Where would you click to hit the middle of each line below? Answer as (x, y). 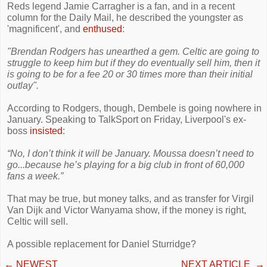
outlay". (23, 86)
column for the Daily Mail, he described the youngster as (125, 18)
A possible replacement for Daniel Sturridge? (102, 244)
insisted (46, 131)
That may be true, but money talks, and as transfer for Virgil (131, 199)
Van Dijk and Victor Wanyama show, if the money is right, (127, 210)
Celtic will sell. (38, 221)
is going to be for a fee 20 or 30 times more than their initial (130, 74)
